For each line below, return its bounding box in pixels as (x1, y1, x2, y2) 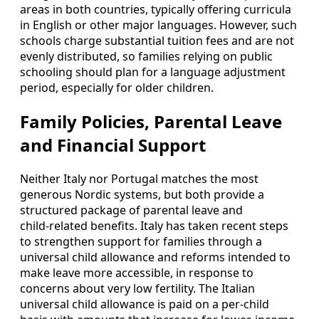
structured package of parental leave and (20, 202, 243, 219)
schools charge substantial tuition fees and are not (20, 33, 294, 49)
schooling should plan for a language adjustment (20, 64, 286, 80)
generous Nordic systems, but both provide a (20, 187, 264, 203)
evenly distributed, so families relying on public (20, 48, 273, 65)
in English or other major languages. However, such (20, 17, 297, 33)
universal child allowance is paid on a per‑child (20, 296, 269, 313)
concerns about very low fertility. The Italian (20, 281, 255, 297)
